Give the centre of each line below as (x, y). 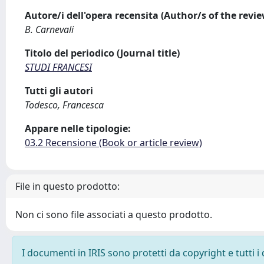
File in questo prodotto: (67, 186)
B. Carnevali (49, 29)
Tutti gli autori (59, 91)
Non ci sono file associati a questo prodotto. (114, 214)
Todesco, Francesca (64, 105)
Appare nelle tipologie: (78, 128)
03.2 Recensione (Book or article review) (113, 143)
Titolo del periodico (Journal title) (102, 53)
